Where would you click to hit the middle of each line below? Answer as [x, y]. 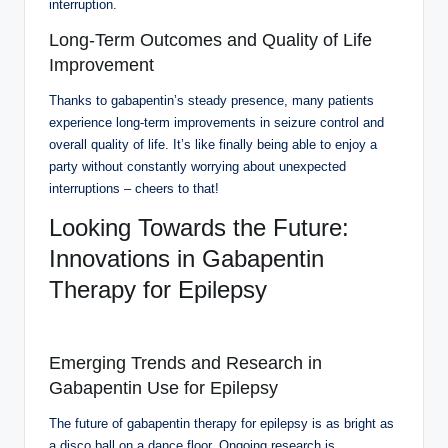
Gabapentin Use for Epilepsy [163, 387]
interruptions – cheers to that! [134, 188]
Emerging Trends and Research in [185, 362]
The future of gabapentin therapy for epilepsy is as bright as [221, 423]
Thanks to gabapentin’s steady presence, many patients [211, 100]
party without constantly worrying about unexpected [197, 166]
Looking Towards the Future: [199, 227]
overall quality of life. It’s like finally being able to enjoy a [213, 144]
